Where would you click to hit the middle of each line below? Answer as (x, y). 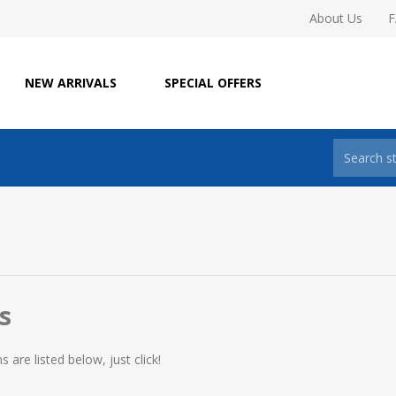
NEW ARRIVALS (71, 83)
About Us (336, 18)
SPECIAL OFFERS (213, 83)
